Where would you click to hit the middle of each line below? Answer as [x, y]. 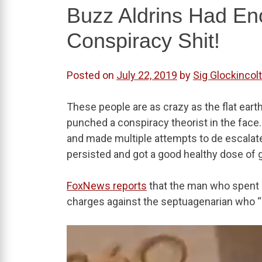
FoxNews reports [107, 186]
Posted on [92, 75]
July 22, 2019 [147, 75]
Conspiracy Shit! [143, 41]
